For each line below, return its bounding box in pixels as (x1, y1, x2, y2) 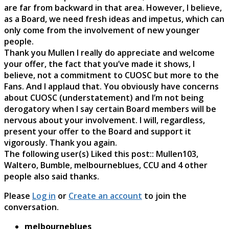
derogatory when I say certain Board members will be (4, 103, 216, 114)
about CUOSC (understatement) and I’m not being (4, 91, 203, 103)
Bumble (40, 159, 70, 171)
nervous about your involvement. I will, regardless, (4, 114, 205, 126)
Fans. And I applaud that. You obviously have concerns (4, 80, 219, 92)
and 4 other (159, 159, 208, 171)
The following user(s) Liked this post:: (4, 148, 156, 159)
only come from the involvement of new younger (4, 24, 200, 36)
